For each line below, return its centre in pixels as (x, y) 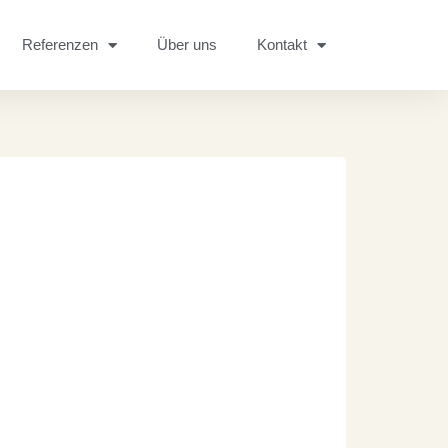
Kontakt (281, 44)
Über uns (186, 44)
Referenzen (59, 44)
